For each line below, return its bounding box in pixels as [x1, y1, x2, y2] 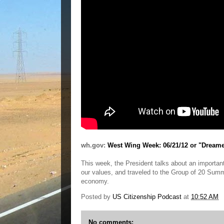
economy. [81, 177, 109, 185]
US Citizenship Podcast [112, 193, 181, 201]
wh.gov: [81, 141, 107, 149]
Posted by [81, 193, 112, 201]
